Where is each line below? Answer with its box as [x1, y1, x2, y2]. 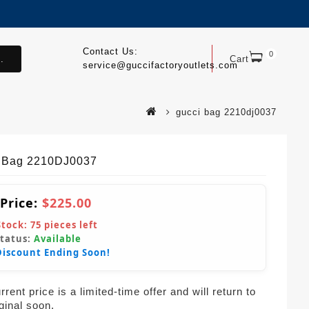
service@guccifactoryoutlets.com [82, 60, 238, 70]
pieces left [41, 219, 98, 231]
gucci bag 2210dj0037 [176, 107, 277, 117]
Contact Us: [82, 46, 138, 57]
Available [34, 232, 81, 245]
